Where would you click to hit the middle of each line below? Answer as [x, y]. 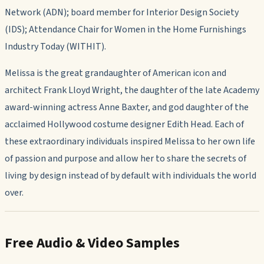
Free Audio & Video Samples [92, 243]
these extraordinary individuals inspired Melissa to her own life [130, 141]
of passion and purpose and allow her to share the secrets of [126, 158]
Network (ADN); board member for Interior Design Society [122, 12]
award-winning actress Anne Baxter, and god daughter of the [127, 107]
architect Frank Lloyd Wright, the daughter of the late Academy [132, 90]
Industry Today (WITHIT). [55, 46]
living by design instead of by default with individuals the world [131, 175]
